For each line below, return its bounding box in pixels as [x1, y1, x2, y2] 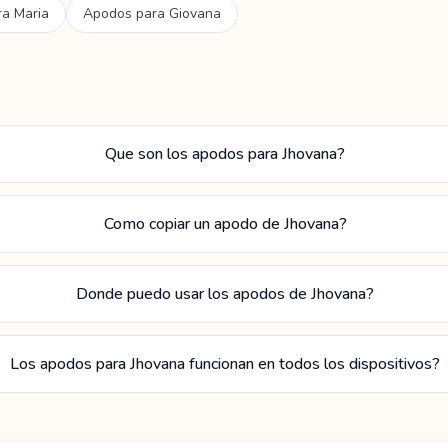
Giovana [169, 4, 221, 23]
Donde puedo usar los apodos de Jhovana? [76, 283, 375, 305]
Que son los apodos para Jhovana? [105, 143, 346, 165]
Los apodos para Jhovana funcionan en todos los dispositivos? [10, 353, 441, 375]
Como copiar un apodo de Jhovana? [103, 213, 347, 235]
